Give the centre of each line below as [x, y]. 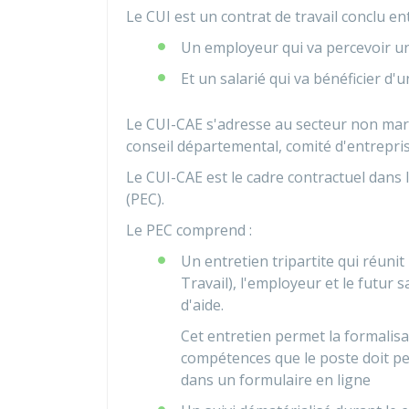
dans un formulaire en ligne [276, 380]
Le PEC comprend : [189, 230]
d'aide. [202, 305]
